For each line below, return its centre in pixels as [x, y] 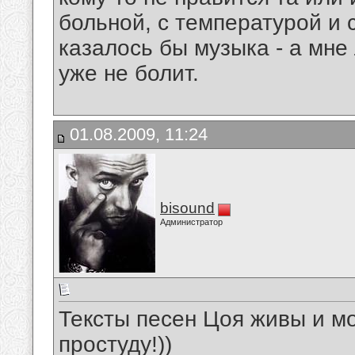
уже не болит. [129, 74]
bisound [187, 208]
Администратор [191, 222]
